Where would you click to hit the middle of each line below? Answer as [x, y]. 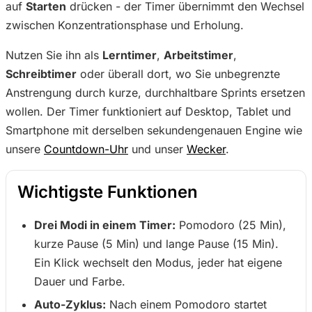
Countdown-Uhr [86, 149]
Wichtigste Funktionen [108, 192]
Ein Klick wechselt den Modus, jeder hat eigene [158, 263]
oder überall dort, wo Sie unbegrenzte [178, 74]
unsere [25, 149]
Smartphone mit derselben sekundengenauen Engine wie [154, 130]
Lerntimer [130, 55]
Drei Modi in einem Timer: [105, 225]
